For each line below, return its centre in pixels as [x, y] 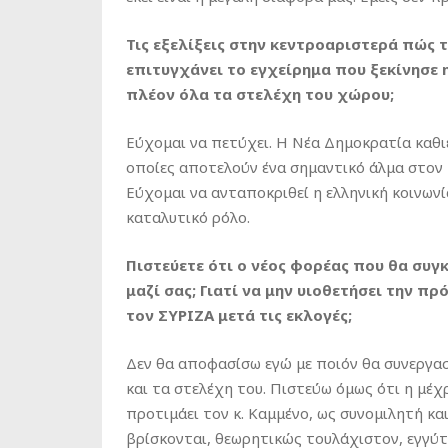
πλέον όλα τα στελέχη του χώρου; [260, 94]
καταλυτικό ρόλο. [188, 217]
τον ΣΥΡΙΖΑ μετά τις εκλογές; [241, 315]
